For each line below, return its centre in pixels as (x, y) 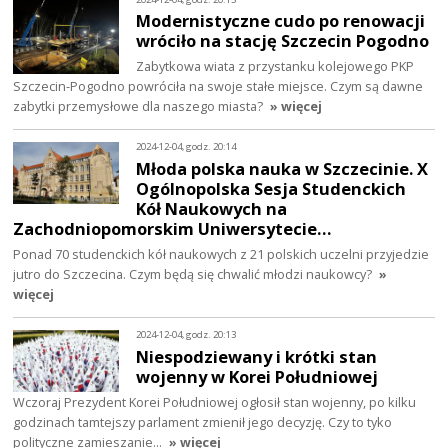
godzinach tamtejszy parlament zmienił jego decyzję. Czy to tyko (203, 421)
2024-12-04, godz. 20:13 (186, 335)
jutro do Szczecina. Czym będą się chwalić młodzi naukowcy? (193, 274)
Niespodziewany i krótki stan (257, 356)
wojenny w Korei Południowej (257, 376)
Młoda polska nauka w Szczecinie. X (282, 169)
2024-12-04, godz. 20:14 (186, 147)
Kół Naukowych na (212, 209)
